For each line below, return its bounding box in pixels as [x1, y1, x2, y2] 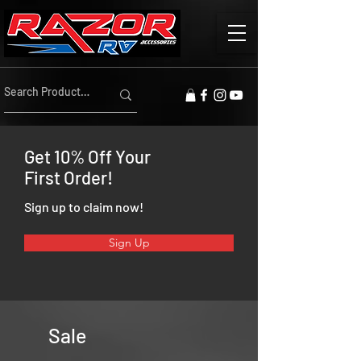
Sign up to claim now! [24, 198, 143, 214]
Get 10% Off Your [24, 145, 151, 167]
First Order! [24, 166, 113, 188]
